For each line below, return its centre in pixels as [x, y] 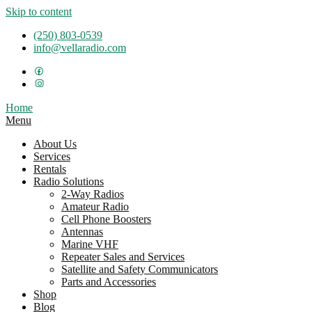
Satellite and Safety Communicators [140, 269]
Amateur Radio [95, 206]
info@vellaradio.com [80, 48]
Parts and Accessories [109, 282]
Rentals [50, 169]
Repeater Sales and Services [123, 257]
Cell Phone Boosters [106, 219]
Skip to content [39, 11]
